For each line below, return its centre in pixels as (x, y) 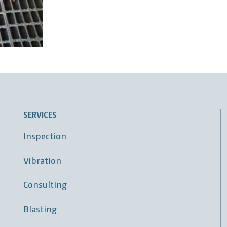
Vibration (43, 160)
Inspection (45, 136)
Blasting (40, 209)
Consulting (45, 184)
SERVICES (40, 115)
